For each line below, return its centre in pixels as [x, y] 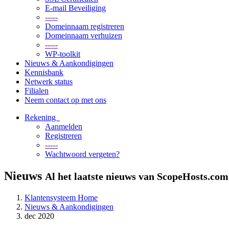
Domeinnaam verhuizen [84, 36]
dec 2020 [39, 216]
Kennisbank [44, 72]
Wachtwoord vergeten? [82, 154]
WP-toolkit [63, 54]
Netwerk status [49, 82]
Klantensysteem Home [61, 197]
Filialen [37, 91]
